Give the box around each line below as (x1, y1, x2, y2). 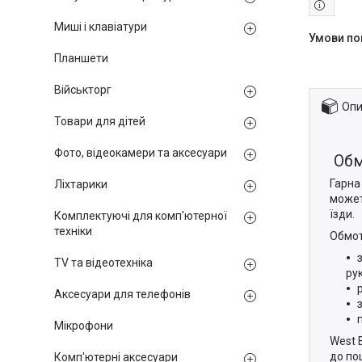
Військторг (54, 83, 112, 96)
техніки (54, 225, 92, 238)
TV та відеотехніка (54, 256, 153, 269)
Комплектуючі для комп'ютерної (54, 209, 227, 222)
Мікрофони (54, 319, 113, 332)
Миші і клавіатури (54, 20, 147, 33)
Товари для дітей (54, 115, 145, 128)
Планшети (54, 52, 108, 65)
